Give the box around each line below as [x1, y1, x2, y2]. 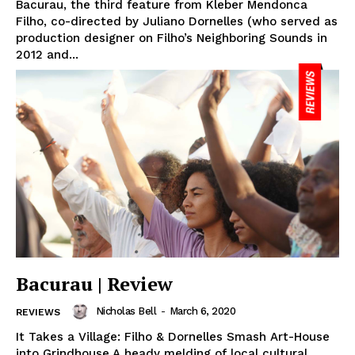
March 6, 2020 [169, 305, 235, 318]
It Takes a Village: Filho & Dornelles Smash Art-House [16, 330, 330, 344]
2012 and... [16, 48, 78, 63]
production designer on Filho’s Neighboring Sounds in [16, 31, 327, 46]
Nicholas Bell [95, 305, 156, 318]
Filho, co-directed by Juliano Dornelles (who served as [16, 14, 338, 29]
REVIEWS [16, 307, 60, 318]
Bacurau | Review [16, 271, 173, 296]
